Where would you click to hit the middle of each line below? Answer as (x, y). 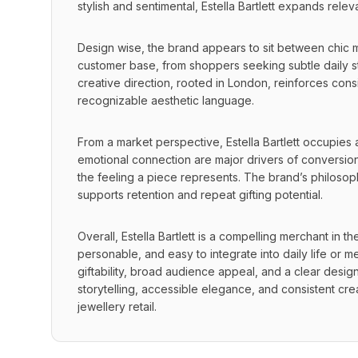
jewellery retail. (117, 306)
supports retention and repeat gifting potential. (200, 195)
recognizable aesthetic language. (166, 100)
